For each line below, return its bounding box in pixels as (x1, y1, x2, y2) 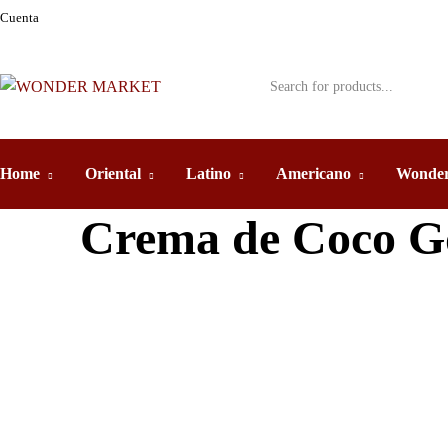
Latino (186, 165, 231, 182)
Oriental (85, 165, 141, 182)
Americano (276, 165, 351, 182)
